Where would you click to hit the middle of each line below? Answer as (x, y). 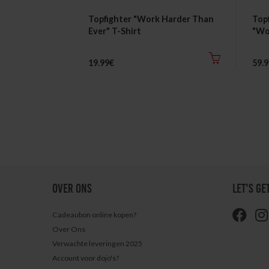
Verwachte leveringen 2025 (97, 243)
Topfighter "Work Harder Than (151, 19)
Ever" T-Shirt (115, 31)
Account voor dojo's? (86, 258)
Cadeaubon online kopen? (94, 215)
